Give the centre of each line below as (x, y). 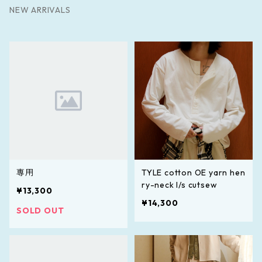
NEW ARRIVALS (40, 10)
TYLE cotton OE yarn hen (194, 172)
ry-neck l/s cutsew (180, 185)
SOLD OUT (40, 210)
